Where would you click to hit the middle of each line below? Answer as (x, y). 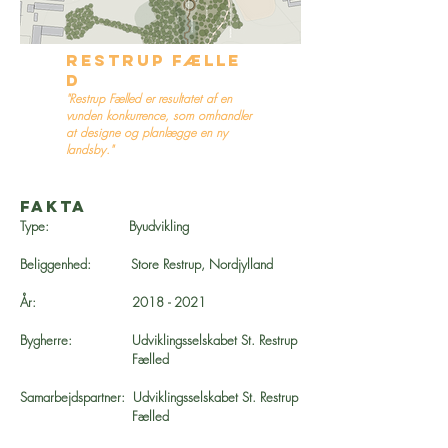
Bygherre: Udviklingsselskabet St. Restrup (158, 340)
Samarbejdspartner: (76, 397)
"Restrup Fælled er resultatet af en (149, 98)
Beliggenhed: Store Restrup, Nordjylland (146, 264)
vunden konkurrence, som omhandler (158, 115)
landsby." (89, 149)
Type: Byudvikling (104, 226)
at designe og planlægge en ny (147, 132)
